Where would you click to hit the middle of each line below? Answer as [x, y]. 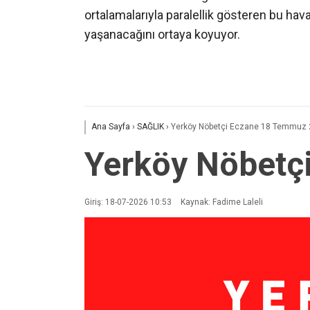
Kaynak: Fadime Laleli [221, 202]
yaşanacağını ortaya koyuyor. [162, 35]
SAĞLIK [151, 126]
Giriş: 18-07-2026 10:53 [128, 202]
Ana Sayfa [111, 126]
